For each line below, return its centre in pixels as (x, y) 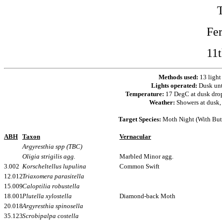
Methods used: (179, 77)
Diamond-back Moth (147, 196)
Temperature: (145, 94)
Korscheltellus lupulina (54, 166)
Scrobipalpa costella (51, 216)
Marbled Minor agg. (146, 156)
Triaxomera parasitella (53, 176)
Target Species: (139, 119)
